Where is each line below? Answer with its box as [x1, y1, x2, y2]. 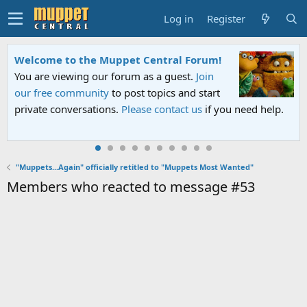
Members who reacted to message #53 [7, 177, 255, 196]
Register [207, 11, 245, 25]
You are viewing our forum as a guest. [14, 69, 196, 83]
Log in [164, 11, 193, 25]
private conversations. [14, 102, 121, 116]
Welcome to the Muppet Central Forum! [14, 53, 221, 66]
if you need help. [202, 102, 284, 116]
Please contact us [121, 102, 202, 116]
